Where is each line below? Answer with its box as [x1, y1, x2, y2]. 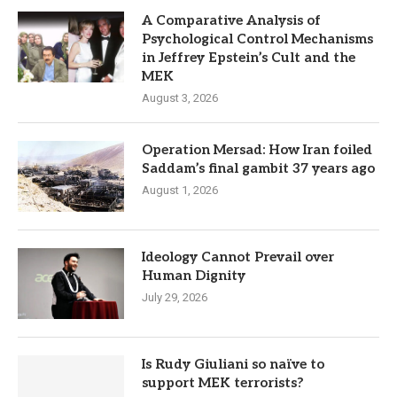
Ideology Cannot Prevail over [142, 248, 334, 265]
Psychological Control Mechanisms [142, 30, 373, 47]
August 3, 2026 [142, 90, 218, 105]
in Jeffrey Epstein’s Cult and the [142, 49, 355, 66]
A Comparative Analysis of [142, 12, 321, 28]
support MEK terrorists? [142, 374, 304, 391]
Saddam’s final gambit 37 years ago [142, 160, 375, 176]
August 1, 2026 [142, 183, 218, 197]
